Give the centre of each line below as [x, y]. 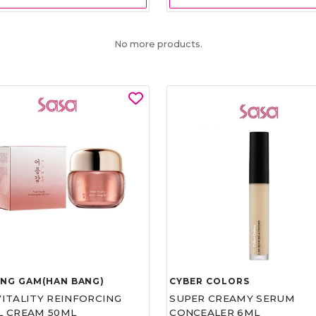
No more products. [158, 44]
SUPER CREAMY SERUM [232, 298]
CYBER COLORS [209, 281]
